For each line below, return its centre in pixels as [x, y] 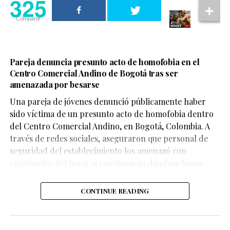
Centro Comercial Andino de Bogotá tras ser [94, 73]
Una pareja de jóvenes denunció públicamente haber [108, 101]
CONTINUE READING [115, 190]
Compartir [28, 18]
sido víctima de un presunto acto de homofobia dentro [111, 113]
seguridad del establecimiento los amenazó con [98, 150]
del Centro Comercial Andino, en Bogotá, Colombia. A [110, 126]
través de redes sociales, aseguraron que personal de [109, 138]
